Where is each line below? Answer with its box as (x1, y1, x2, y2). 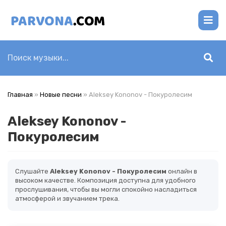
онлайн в (166, 167, 197, 175)
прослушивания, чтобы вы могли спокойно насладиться (15, 186, 197, 193)
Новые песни (40, 91, 82, 98)
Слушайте (15, 167, 50, 175)
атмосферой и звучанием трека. (15, 195, 120, 202)
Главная (8, 91, 33, 98)
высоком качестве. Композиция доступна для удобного (15, 177, 196, 184)
